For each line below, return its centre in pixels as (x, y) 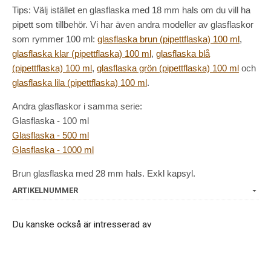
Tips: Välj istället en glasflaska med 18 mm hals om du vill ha (131, 10)
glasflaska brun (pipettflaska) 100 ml (168, 39)
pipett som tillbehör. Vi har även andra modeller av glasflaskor (133, 24)
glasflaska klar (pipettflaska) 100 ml (82, 53)
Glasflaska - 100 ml (51, 120)
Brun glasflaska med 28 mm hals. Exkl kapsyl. (104, 173)
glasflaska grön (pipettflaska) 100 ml (168, 68)
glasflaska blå (183, 53)
